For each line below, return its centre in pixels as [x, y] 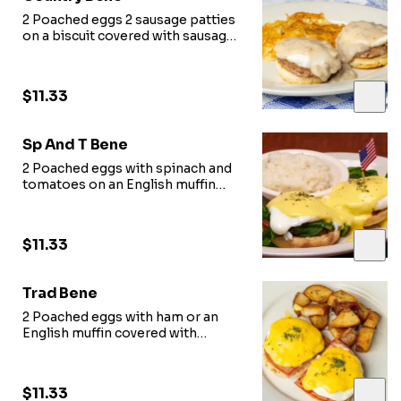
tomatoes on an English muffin [119, 184]
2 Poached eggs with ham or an [120, 316]
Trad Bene [60, 293]
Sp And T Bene [75, 144]
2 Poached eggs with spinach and [127, 168]
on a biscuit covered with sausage [128, 35]
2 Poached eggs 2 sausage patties [129, 19]
